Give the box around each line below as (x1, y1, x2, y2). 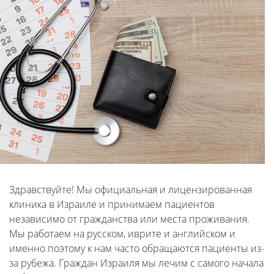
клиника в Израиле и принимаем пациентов (9, 198, 215, 211)
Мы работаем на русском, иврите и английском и (9, 227, 235, 240)
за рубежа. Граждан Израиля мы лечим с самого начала (9, 256, 264, 270)
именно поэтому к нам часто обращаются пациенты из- (9, 242, 264, 255)
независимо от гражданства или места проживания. (9, 212, 250, 226)
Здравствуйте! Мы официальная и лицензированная (9, 183, 252, 196)
